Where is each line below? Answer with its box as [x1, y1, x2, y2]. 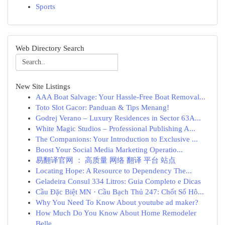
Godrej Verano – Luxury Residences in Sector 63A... [36, 114, 201, 122]
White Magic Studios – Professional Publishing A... [36, 125, 195, 133]
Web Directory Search [16, 44, 84, 52]
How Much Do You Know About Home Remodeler [36, 209, 196, 217]
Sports [36, 3, 55, 11]
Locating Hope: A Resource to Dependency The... [36, 167, 192, 175]
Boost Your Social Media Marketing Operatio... [36, 146, 183, 154]
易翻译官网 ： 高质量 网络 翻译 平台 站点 [36, 156, 176, 164]
